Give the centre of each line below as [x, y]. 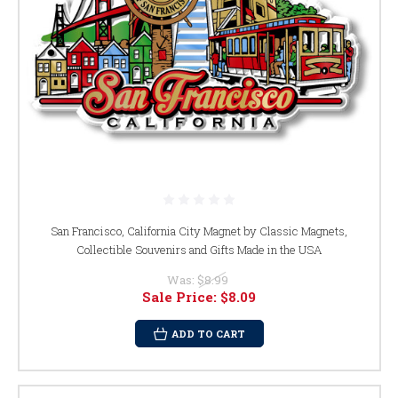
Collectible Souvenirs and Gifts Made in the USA [199, 250]
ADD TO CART [208, 334]
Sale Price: [181, 297]
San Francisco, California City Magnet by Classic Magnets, [199, 231]
